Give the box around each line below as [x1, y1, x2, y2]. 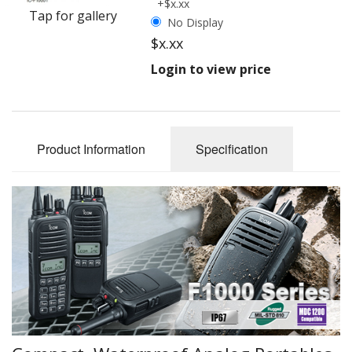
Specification [196, 139, 268, 158]
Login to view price [150, 60, 271, 78]
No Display [167, 14, 223, 30]
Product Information [37, 139, 145, 158]
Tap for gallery [29, 6, 118, 24]
